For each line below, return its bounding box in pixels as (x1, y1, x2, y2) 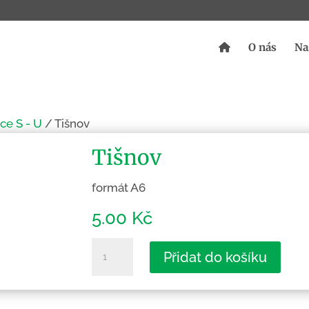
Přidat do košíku (163, 248, 268, 266)
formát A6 (91, 181, 146, 195)
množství (90, 259, 140, 274)
